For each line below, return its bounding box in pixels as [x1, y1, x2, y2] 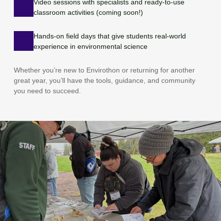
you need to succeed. [14, 87, 81, 95]
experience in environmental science [34, 42, 148, 51]
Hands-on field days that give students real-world [34, 32, 186, 40]
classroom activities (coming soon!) [34, 8, 144, 17]
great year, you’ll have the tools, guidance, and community [14, 76, 196, 85]
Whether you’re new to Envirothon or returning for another [14, 66, 195, 74]
